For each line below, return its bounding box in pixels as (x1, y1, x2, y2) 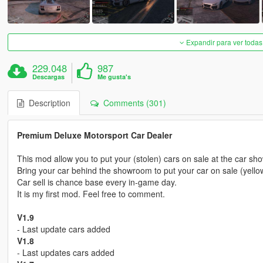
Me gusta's (97, 72, 131, 81)
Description (23, 96, 70, 109)
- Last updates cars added (16, 246, 114, 258)
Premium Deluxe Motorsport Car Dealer (16, 129, 172, 141)
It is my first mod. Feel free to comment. (16, 187, 165, 200)
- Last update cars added (16, 222, 110, 235)
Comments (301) (98, 96, 166, 109)
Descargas (32, 72, 65, 81)
